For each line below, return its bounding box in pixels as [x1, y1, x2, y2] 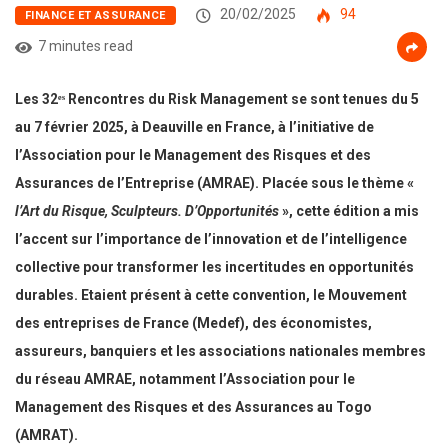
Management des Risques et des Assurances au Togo [15, 399, 372, 416]
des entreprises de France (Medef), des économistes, [15, 315, 372, 332]
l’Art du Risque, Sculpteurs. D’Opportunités [15, 203, 279, 220]
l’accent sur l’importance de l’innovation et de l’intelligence [15, 231, 407, 248]
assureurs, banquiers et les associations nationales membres [15, 343, 426, 360]
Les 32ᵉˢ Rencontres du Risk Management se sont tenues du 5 [15, 91, 419, 108]
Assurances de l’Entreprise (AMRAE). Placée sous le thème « [15, 175, 414, 192]
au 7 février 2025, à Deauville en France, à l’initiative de [15, 119, 374, 136]
